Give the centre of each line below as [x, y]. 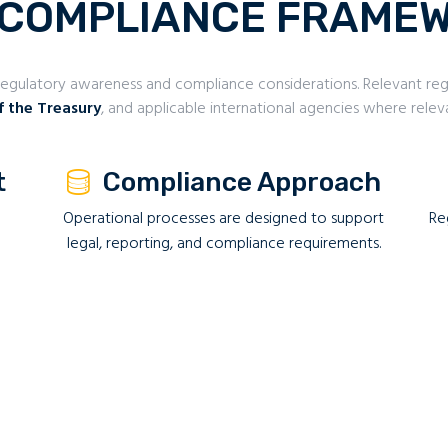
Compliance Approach [242, 181]
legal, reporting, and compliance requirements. [223, 243]
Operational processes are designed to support [224, 218]
